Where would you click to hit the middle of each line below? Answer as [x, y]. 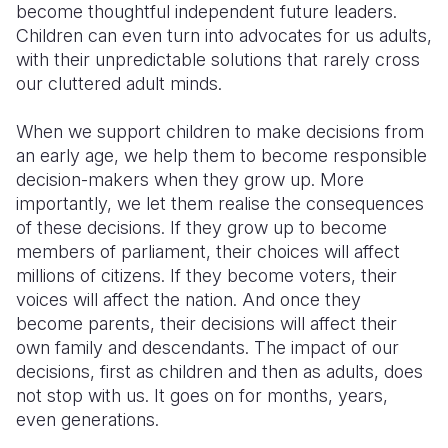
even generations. [87, 419]
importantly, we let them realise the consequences [220, 203]
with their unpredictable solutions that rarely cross [218, 59]
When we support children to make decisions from [220, 131]
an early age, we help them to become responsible [221, 155]
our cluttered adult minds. [119, 83]
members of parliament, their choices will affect [208, 251]
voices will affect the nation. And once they [188, 299]
